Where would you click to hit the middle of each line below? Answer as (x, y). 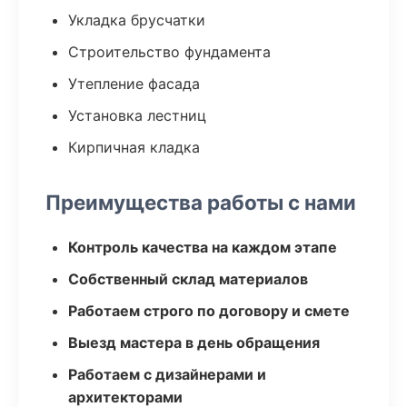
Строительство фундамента (169, 52)
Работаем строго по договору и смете (209, 311)
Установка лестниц (137, 115)
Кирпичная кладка (134, 147)
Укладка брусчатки (137, 20)
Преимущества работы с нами (201, 202)
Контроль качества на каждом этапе (203, 247)
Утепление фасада (134, 84)
